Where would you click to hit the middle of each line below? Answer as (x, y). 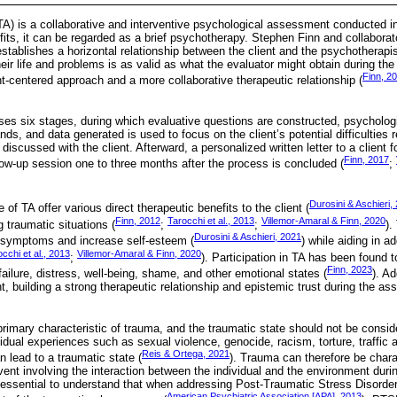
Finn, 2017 (366, 160)
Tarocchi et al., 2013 (211, 220)
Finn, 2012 (138, 220)
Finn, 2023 (350, 269)
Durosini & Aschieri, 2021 (248, 237)
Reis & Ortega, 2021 (186, 353)
